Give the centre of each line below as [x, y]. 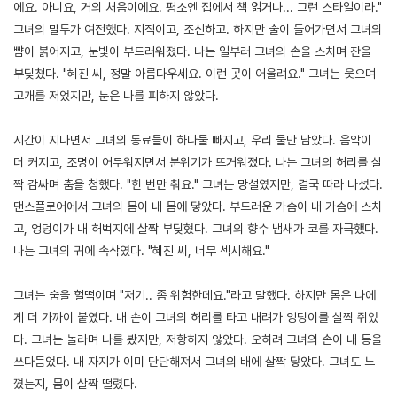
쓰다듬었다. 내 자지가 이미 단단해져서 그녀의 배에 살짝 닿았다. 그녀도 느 [194, 361]
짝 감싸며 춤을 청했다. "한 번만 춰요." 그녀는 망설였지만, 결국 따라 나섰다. [198, 184]
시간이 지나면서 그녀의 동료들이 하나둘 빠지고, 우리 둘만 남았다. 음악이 [192, 140]
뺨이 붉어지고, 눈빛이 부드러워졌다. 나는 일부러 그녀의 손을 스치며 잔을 [192, 51]
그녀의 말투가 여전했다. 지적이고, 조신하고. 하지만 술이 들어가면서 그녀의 [198, 29]
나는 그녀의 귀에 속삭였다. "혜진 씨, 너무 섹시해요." [141, 250]
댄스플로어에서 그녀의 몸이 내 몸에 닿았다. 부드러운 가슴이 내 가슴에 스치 [198, 206]
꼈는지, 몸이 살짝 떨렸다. [75, 383]
